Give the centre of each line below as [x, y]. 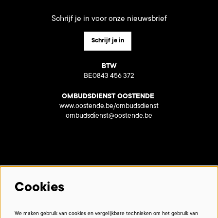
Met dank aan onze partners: [45, 179]
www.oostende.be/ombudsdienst [109, 107]
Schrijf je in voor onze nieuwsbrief [109, 19]
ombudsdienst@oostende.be [109, 117]
